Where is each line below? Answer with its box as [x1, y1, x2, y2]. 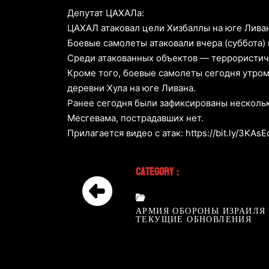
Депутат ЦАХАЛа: [67, 7, 144, 19]
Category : [136, 162, 179, 182]
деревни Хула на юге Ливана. [67, 82, 196, 94]
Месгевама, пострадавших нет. [67, 112, 204, 124]
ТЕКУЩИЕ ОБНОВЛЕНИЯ [136, 211, 252, 227]
